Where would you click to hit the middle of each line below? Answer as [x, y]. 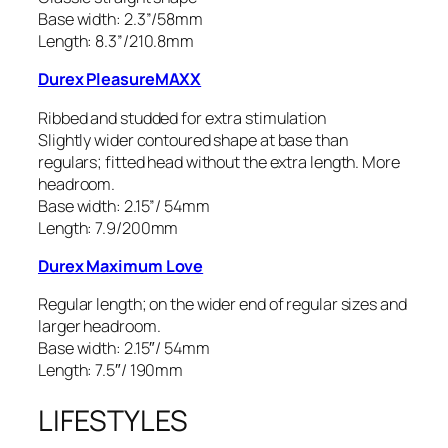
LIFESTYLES [113, 420]
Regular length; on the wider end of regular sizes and [222, 304]
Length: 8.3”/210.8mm [116, 41]
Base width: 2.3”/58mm [120, 19]
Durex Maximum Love [121, 265]
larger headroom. [99, 326]
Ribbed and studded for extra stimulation [182, 117]
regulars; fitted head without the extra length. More [219, 161]
